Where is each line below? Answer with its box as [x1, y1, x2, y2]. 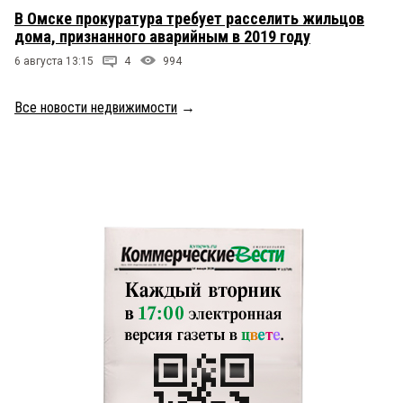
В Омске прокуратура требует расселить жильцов [14, 9, 364, 29]
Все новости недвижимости [14, 99, 177, 117]
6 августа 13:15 [14, 55, 94, 68]
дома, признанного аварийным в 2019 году [14, 27, 310, 47]
